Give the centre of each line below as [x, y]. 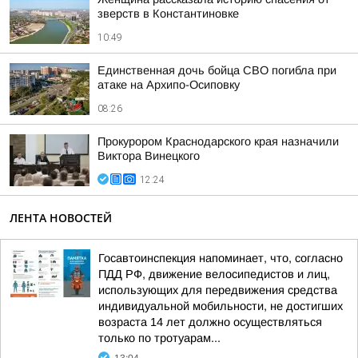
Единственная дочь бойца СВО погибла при [217, 70]
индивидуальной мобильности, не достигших [221, 306]
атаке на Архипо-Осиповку [169, 85]
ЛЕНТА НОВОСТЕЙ [61, 218]
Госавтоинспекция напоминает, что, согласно [221, 258]
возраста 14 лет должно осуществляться [210, 322]
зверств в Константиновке [168, 14]
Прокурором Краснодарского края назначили [218, 141]
